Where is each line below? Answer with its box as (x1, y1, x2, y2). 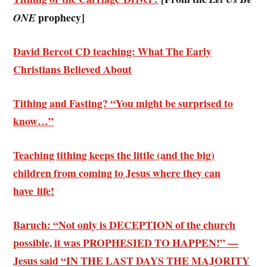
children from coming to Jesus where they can (13, 164, 221, 181)
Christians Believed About (13, 61, 132, 77)
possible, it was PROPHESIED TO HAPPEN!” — (13, 234, 239, 250)
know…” (13, 113, 54, 129)
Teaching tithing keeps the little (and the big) (13, 147, 215, 163)
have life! (13, 182, 55, 198)
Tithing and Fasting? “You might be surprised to (13, 95, 234, 111)
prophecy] (36, 9, 85, 25)
